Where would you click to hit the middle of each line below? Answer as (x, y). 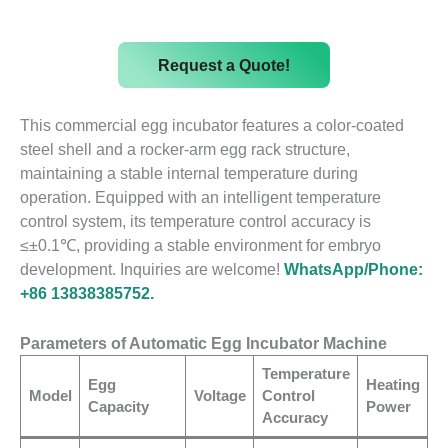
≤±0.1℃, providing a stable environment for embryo (200, 244)
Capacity (118, 406)
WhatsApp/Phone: (353, 268)
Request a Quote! (224, 65)
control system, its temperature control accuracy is (195, 220)
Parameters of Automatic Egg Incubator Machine (203, 342)
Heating (392, 384)
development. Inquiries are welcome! (152, 268)
